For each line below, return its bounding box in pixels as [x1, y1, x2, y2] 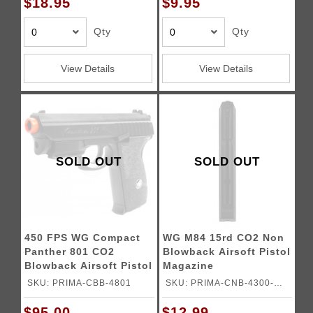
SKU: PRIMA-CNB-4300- [165, 278, 274, 287]
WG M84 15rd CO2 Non [162, 232, 284, 243]
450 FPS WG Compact [24, 232, 141, 243]
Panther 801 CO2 [24, 246, 115, 257]
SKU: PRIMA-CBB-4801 [27, 278, 132, 287]
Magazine [162, 260, 214, 271]
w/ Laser [24, 274, 71, 285]
